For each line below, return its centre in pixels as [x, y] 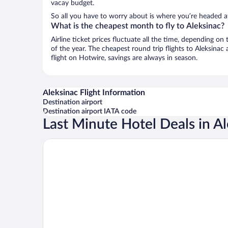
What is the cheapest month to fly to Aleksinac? [138, 26]
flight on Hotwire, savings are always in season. [124, 58]
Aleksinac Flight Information [94, 93]
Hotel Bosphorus [72, 142]
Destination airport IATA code [90, 111]
